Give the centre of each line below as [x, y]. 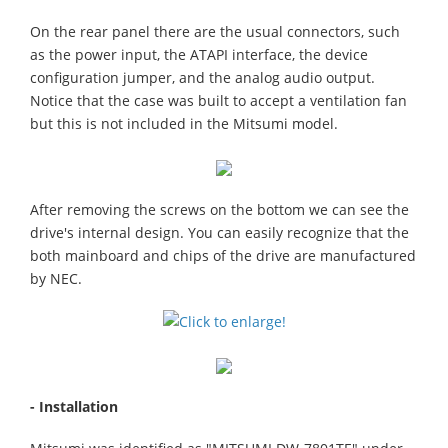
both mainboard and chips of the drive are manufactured [223, 255]
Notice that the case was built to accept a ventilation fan [218, 100]
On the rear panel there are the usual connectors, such [215, 31]
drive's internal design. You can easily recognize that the [219, 232]
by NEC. [56, 278]
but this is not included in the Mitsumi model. [184, 123]
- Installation [74, 406]
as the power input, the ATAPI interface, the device [199, 54]
